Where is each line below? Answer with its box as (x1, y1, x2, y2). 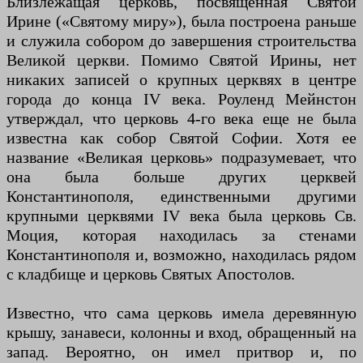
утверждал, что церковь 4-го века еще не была (6, 109, 357, 127)
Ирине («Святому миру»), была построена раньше (6, 11, 357, 30)
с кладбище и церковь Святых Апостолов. (6, 264, 295, 283)
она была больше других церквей (6, 167, 357, 186)
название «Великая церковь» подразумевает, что (6, 147, 357, 166)
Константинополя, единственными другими (6, 186, 357, 205)
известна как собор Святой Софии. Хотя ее (6, 128, 357, 147)
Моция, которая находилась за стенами (6, 225, 357, 244)
